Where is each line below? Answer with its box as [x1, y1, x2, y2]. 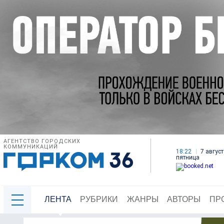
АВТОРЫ [167, 195, 201, 204]
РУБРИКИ [80, 195, 118, 204]
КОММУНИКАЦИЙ [3, 143, 58, 150]
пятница [176, 154, 199, 161]
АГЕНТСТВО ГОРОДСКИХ [3, 138, 80, 145]
